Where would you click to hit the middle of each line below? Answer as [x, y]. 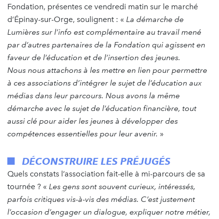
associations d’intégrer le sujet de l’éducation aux [115, 83]
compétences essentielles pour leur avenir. [84, 133]
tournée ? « [28, 186]
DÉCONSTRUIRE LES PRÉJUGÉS [96, 161]
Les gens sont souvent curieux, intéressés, [122, 186]
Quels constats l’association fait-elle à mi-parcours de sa [106, 174]
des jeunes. [161, 57]
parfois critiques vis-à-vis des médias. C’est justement [101, 199]
